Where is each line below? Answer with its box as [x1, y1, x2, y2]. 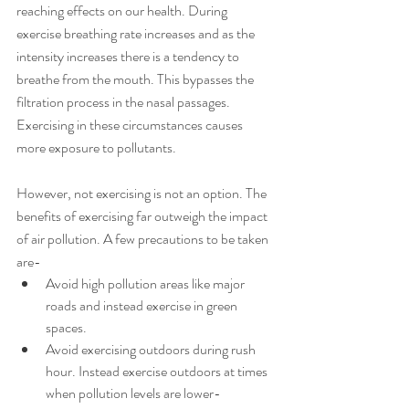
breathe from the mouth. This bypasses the [16, 68, 257, 89]
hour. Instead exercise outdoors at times [46, 360, 270, 382]
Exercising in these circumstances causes [16, 113, 246, 135]
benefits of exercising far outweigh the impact [16, 204, 270, 226]
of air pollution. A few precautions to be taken [16, 227, 271, 249]
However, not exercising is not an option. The [16, 182, 269, 204]
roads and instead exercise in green [46, 294, 240, 316]
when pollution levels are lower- [46, 382, 224, 404]
